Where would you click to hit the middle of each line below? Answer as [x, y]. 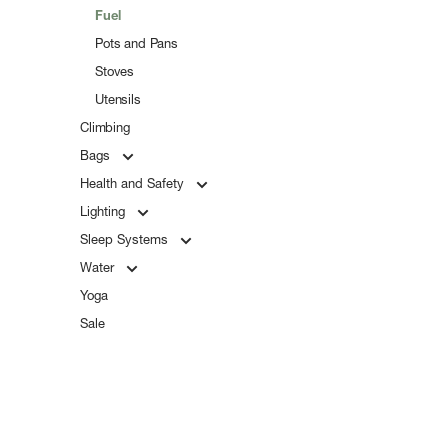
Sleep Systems [126, 239]
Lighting [104, 211]
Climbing [105, 127]
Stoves [115, 71]
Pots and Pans [136, 43]
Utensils [118, 99]
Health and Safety [134, 183]
